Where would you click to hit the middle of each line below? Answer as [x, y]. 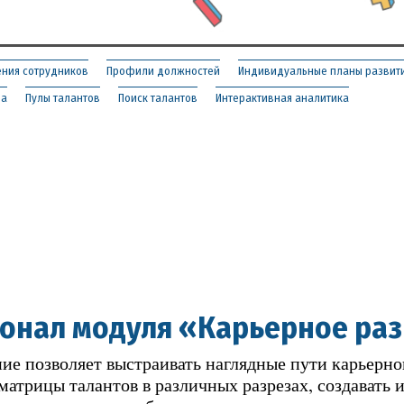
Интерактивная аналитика [282, 97]
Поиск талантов [158, 97]
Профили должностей [163, 70]
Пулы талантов [63, 97]
